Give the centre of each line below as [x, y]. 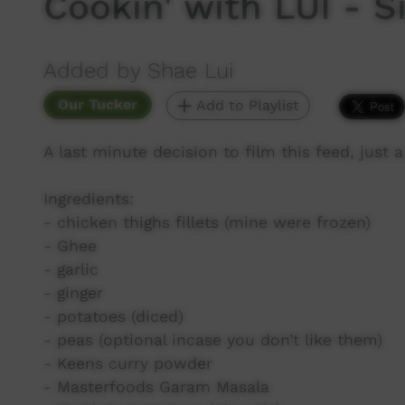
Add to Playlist [245, 105]
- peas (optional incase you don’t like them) [213, 340]
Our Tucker [98, 104]
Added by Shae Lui [139, 71]
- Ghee [70, 246]
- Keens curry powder [128, 363]
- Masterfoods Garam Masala [156, 387]
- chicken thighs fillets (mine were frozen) [207, 222]
